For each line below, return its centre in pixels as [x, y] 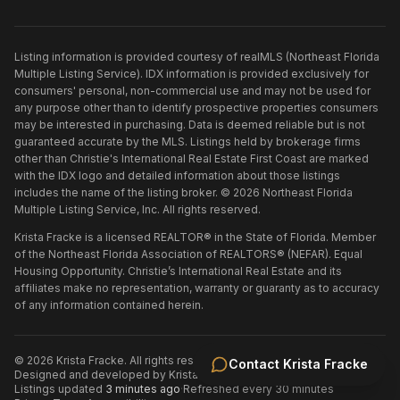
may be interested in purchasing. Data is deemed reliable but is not [190, 124]
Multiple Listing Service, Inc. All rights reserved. [137, 209]
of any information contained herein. [109, 304]
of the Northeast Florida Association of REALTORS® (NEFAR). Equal [188, 254]
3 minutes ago [143, 388]
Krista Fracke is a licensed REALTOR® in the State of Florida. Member [195, 237]
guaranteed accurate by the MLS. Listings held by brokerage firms [187, 141]
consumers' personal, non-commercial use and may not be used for [192, 90]
